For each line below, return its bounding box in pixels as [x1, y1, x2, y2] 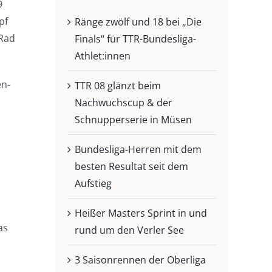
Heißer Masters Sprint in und [74, 206, 207, 220]
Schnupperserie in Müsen [74, 112, 192, 126]
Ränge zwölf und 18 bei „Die [74, 15, 202, 29]
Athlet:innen [74, 49, 131, 63]
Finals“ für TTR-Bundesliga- [74, 32, 196, 46]
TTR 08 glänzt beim [74, 78, 161, 92]
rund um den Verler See [74, 223, 184, 237]
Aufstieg [74, 176, 112, 190]
